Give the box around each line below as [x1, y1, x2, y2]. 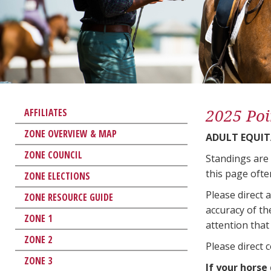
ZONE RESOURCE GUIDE [24, 190, 113, 204]
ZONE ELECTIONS [24, 169, 90, 183]
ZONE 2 [24, 232, 52, 246]
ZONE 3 [24, 253, 52, 267]
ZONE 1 [24, 211, 52, 225]
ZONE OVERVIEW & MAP [24, 126, 117, 140]
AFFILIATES [24, 105, 67, 119]
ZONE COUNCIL [24, 148, 82, 162]
